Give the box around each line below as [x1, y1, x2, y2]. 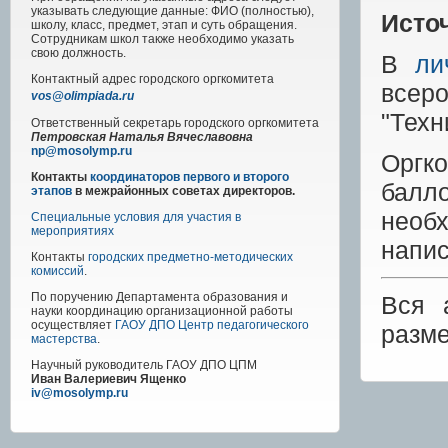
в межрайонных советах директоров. [72, 184, 295, 199]
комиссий [31, 264, 84, 279]
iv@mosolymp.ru [31, 386, 128, 401]
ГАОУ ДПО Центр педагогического [115, 318, 309, 333]
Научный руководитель [31, 358, 163, 373]
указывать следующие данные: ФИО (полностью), [31, 4, 314, 19]
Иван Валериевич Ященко [31, 372, 186, 387]
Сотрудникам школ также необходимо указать [31, 32, 294, 47]
